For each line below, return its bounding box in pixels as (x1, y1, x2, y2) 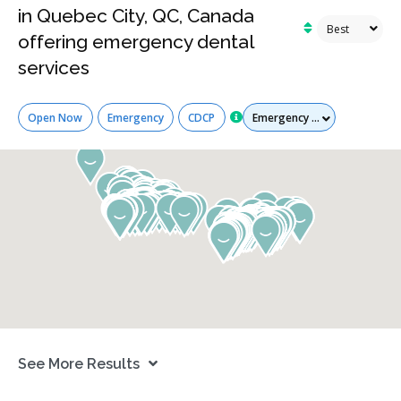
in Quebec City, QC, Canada (18, 4, 254, 28)
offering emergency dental (18, 30, 254, 54)
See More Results (18, 354, 140, 372)
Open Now (28, 109, 83, 125)
